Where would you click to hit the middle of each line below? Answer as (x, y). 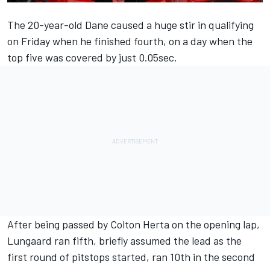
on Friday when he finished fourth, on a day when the (130, 41)
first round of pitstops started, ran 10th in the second (131, 256)
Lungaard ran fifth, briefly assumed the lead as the (124, 240)
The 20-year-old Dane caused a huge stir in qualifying (130, 24)
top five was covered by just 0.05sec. (92, 57)
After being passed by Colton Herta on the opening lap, (133, 224)
